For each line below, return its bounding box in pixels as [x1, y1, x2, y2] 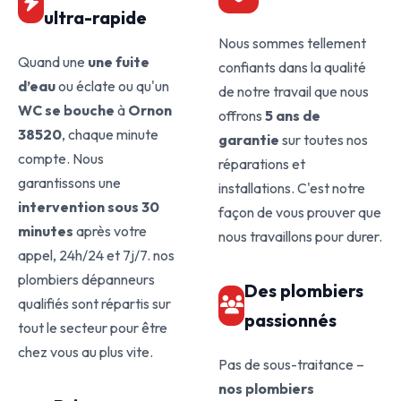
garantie [218, 131, 279, 149]
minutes [18, 222, 73, 240]
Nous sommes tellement [218, 34, 366, 52]
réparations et [218, 155, 305, 173]
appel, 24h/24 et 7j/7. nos [18, 246, 175, 264]
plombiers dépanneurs [18, 270, 155, 288]
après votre [73, 222, 147, 240]
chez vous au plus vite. [18, 343, 153, 361]
